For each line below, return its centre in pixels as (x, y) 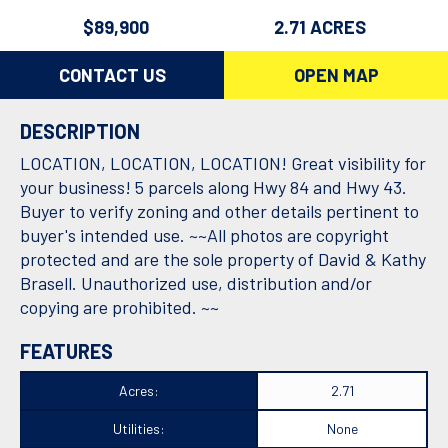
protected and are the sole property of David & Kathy (223, 259)
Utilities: (138, 428)
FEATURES (66, 351)
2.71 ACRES (319, 27)
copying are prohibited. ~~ (119, 307)
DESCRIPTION (80, 131)
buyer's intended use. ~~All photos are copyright (204, 235)
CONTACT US (112, 75)
